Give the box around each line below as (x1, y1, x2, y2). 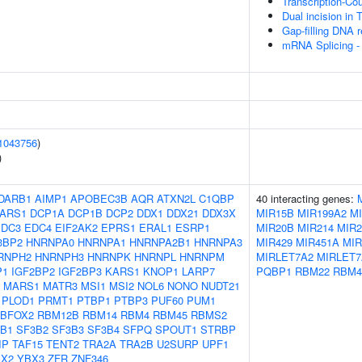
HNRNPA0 (26, 234, 74, 250)
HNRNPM (179, 249, 225, 264)
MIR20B (256, 220, 294, 235)
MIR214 (297, 220, 334, 235)
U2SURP (157, 336, 199, 351)
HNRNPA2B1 (129, 234, 191, 250)
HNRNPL (134, 249, 176, 264)
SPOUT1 (155, 322, 197, 337)
